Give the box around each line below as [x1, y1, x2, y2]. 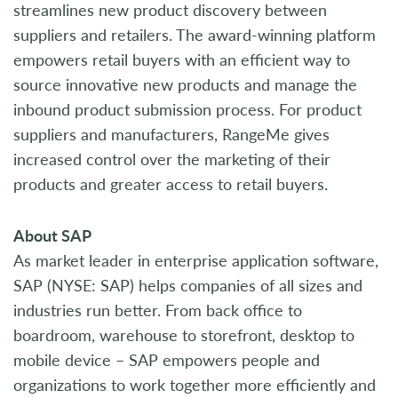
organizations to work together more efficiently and [13, 373, 376, 396]
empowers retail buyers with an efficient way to [13, 48, 350, 71]
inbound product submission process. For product [13, 98, 362, 121]
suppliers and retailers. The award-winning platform [13, 23, 376, 46]
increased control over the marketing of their [13, 147, 330, 171]
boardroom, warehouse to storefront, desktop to [13, 323, 354, 346]
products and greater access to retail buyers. [13, 172, 328, 195]
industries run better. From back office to [13, 298, 302, 322]
